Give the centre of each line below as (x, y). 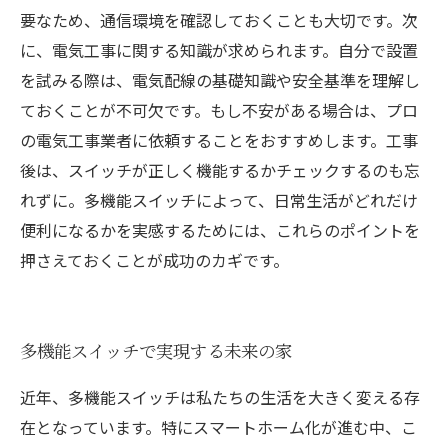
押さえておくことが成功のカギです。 (154, 260)
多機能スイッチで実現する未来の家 (156, 350)
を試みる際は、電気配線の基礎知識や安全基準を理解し (220, 80)
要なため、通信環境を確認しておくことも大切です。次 (219, 20)
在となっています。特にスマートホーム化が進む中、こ (218, 427)
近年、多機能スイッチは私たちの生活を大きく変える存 (220, 397)
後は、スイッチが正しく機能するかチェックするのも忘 (220, 170)
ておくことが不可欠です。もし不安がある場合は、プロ (219, 110)
